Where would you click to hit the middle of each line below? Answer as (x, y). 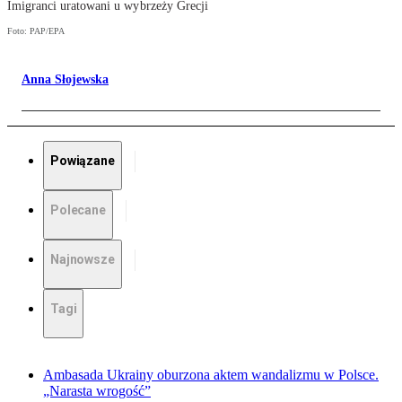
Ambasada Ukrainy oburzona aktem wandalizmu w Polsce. (211, 375)
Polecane (78, 210)
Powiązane (83, 161)
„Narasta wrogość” (97, 391)
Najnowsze (83, 260)
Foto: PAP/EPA (36, 31)
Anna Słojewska (65, 80)
